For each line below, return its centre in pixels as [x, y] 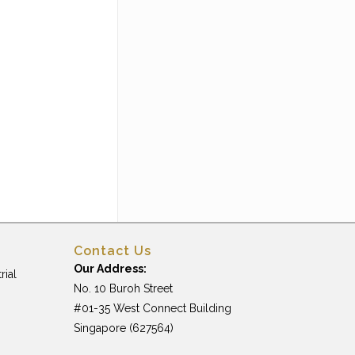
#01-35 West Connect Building [153, 309]
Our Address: [111, 269]
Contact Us [113, 251]
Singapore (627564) [124, 328]
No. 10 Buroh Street [124, 289]
